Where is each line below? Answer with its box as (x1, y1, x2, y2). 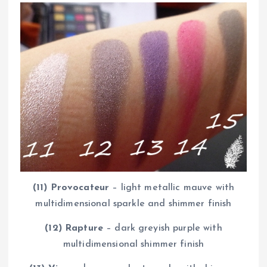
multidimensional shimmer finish (63, 240, 204, 250)
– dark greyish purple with (103, 223, 222, 234)
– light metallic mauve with (109, 183, 235, 193)
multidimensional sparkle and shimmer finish (35, 199, 232, 209)
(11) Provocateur (32, 183, 110, 193)
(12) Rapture (45, 223, 103, 234)
